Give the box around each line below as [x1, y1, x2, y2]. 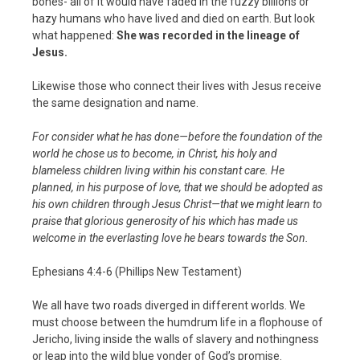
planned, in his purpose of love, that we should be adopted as [32, 180, 323, 194]
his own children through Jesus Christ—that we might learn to [32, 197, 322, 211]
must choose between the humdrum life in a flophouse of [32, 315, 323, 329]
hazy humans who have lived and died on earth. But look [32, 11, 315, 25]
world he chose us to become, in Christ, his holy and [32, 146, 277, 160]
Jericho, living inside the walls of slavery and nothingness [32, 332, 319, 346]
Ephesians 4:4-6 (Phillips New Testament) [32, 264, 242, 278]
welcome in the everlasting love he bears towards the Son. [32, 231, 309, 244]
